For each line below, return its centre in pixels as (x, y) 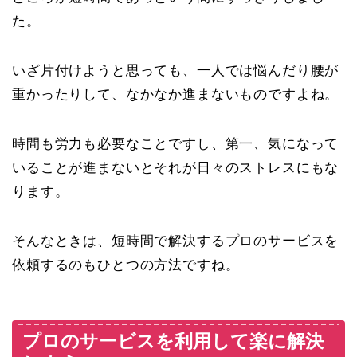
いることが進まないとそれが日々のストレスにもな (176, 167)
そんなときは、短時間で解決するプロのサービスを (176, 241)
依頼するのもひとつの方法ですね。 (126, 265)
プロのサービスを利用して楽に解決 (173, 341)
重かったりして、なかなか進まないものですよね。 (176, 94)
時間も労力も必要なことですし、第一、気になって (176, 143)
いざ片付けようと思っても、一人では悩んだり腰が (176, 70)
